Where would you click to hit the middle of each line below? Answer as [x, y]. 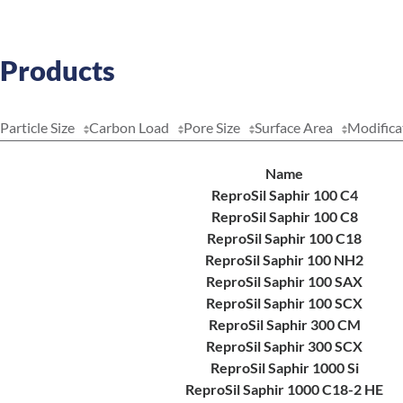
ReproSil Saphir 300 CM [284, 324]
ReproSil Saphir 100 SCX [284, 303]
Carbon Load [129, 127]
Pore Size [212, 127]
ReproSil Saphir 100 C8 [284, 216]
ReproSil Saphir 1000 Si [284, 367]
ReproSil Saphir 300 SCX [284, 346]
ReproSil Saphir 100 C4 [284, 195]
